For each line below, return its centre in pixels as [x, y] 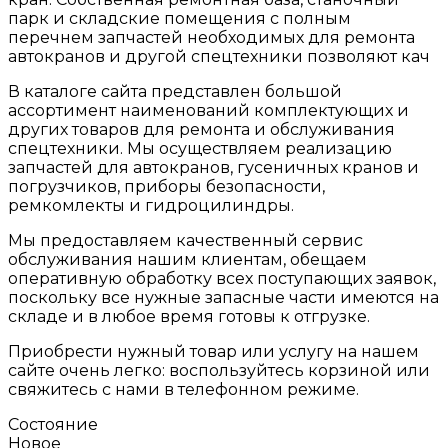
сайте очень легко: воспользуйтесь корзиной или [219, 370]
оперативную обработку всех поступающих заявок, [222, 278]
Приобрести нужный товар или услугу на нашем [213, 351]
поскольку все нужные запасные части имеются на [223, 297]
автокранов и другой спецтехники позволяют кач [219, 56]
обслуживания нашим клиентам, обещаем [187, 259]
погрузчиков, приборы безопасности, [166, 186]
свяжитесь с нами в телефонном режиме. [183, 389]
